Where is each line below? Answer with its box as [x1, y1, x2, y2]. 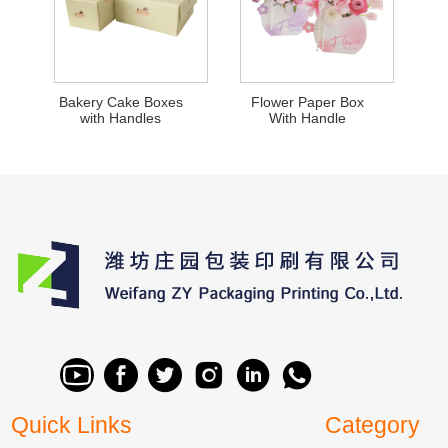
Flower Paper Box [250, 94, 364, 111]
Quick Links [11, 411, 132, 438]
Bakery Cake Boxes [58, 94, 183, 111]
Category [325, 411, 420, 438]
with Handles [80, 110, 162, 127]
